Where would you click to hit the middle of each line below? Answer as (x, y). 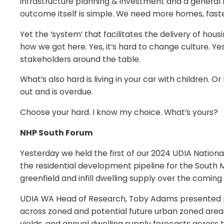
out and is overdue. (56, 92)
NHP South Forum (56, 133)
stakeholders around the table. (80, 59)
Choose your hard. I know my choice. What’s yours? (119, 112)
